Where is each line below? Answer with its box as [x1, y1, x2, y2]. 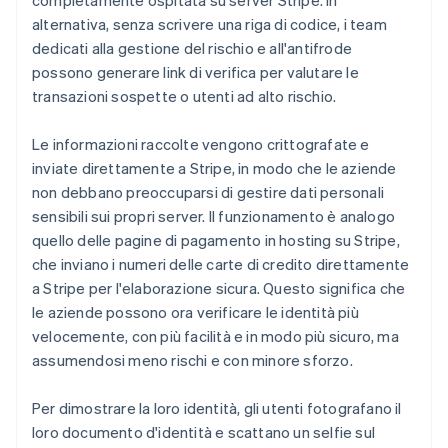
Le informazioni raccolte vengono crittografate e [32, 134, 370, 154]
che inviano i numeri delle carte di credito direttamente [32, 254, 410, 274]
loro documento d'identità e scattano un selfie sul [32, 422, 376, 442]
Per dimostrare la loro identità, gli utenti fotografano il [32, 398, 402, 418]
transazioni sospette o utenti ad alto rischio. [32, 86, 337, 106]
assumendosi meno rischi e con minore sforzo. [32, 350, 353, 370]
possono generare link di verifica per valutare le [32, 62, 359, 82]
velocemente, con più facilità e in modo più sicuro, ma [32, 326, 399, 346]
